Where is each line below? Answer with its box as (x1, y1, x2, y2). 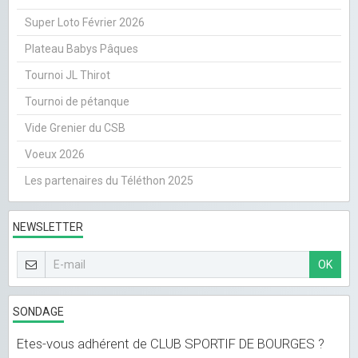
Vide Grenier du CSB (25, 121, 125, 134)
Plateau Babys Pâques (25, 42, 138, 55)
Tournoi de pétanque (25, 94, 129, 108)
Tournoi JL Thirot (25, 68, 110, 82)
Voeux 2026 (25, 147, 85, 161)
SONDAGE (13, 304, 64, 318)
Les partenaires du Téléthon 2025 (25, 173, 193, 187)
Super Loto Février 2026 (25, 15, 145, 29)
